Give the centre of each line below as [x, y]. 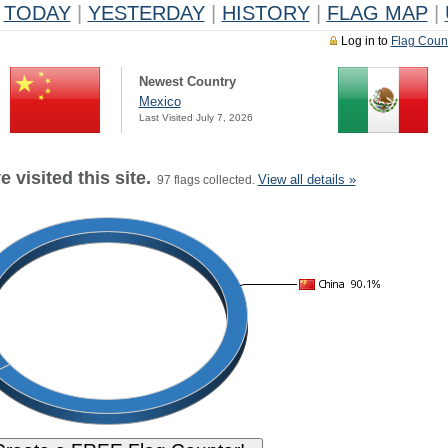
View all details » [306, 179]
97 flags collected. [204, 180]
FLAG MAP [377, 13]
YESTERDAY [146, 13]
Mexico [159, 101]
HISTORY [265, 13]
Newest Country [187, 81]
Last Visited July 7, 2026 [195, 117]
